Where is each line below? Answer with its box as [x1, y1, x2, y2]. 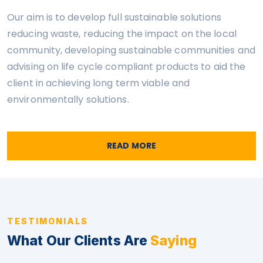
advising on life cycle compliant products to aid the [7, 60, 246, 74]
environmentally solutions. [7, 93, 129, 107]
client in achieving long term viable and [7, 76, 190, 90]
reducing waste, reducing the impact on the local [7, 27, 237, 41]
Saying [150, 232, 197, 249]
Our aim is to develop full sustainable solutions [7, 11, 221, 25]
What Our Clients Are [7, 232, 151, 249]
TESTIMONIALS [7, 216, 88, 227]
